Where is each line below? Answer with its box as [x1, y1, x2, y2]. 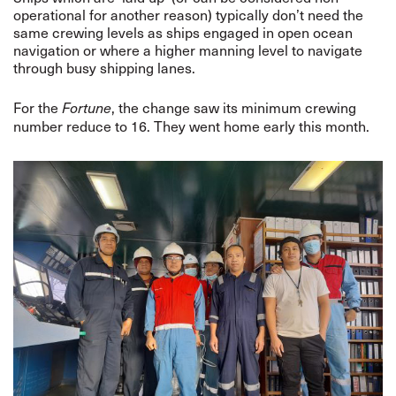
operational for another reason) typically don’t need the [13, 4, 363, 25]
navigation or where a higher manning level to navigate [13, 39, 362, 60]
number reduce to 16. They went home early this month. [13, 115, 373, 136]
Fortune [62, 98, 111, 117]
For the [13, 96, 62, 118]
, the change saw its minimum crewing [111, 96, 356, 118]
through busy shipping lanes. [13, 57, 195, 78]
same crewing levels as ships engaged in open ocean [13, 21, 353, 42]
